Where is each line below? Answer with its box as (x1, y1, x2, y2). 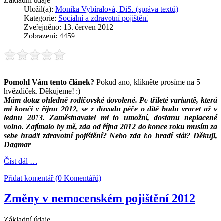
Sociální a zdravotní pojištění (58, 13, 148, 22)
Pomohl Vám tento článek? (4, 77, 94, 86)
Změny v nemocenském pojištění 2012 (4, 192, 195, 205)
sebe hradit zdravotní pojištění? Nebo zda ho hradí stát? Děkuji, (4, 131, 217, 140)
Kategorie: (24, 13, 58, 22)
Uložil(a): (24, 4, 55, 13)
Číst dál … (4, 156, 37, 165)
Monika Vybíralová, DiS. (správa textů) (55, 4, 178, 13)
